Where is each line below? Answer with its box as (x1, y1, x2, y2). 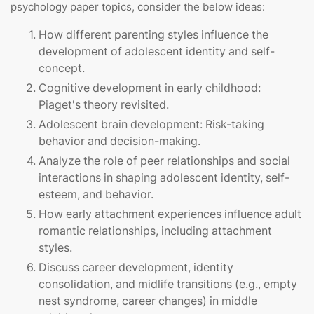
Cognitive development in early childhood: (39, 81, 261, 95)
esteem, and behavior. (39, 187, 153, 202)
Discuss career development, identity (39, 260, 233, 275)
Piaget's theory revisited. (39, 97, 169, 112)
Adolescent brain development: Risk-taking (39, 117, 264, 132)
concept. (39, 61, 85, 76)
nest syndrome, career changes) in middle (39, 294, 257, 308)
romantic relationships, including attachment (39, 224, 272, 238)
